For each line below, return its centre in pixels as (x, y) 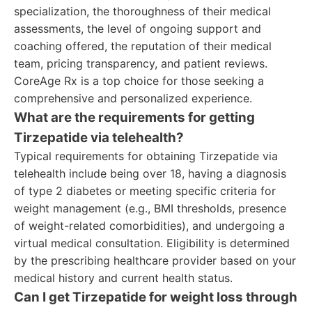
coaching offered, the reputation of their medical (143, 46)
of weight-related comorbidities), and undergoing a (149, 226)
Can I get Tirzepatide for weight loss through (156, 297)
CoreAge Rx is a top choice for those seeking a (139, 81)
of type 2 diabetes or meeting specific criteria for (145, 191)
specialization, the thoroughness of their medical (142, 11)
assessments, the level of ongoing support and (138, 29)
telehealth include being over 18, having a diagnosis (150, 173)
